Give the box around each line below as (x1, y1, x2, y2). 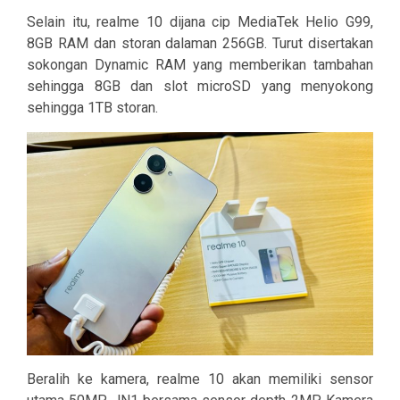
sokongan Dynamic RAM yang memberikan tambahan (27, 55, 373, 73)
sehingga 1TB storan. (27, 98, 158, 116)
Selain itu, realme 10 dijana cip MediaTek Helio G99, (27, 12, 373, 30)
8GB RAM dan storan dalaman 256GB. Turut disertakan (27, 34, 373, 52)
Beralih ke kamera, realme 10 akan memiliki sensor (27, 371, 373, 388)
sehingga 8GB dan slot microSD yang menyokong (27, 77, 373, 95)
